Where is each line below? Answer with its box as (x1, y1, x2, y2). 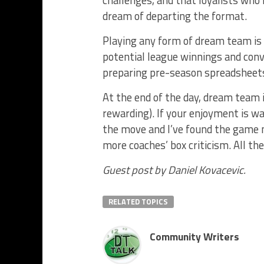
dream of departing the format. (103, 8, 247, 24)
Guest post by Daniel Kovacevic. (103, 161, 246, 178)
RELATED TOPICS (108, 196, 168, 207)
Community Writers (150, 229, 239, 245)
